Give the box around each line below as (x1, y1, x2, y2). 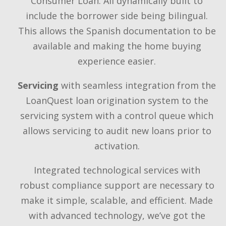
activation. (94, 139, 140, 152)
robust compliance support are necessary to (19, 179, 214, 191)
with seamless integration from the (59, 79, 216, 91)
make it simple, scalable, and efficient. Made (21, 194, 213, 206)
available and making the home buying (32, 39, 201, 52)
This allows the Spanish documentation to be (18, 24, 216, 37)
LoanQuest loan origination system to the (25, 94, 208, 106)
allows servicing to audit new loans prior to (22, 124, 211, 137)
